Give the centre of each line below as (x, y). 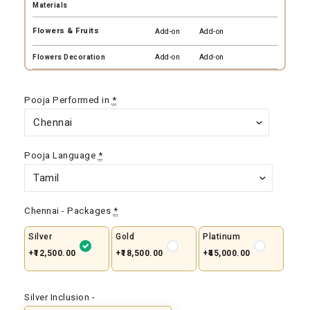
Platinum (221, 237)
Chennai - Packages (67, 211)
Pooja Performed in (67, 100)
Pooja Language (60, 155)
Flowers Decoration (69, 57)
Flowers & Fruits (66, 31)
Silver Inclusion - (60, 297)
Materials (50, 5)
